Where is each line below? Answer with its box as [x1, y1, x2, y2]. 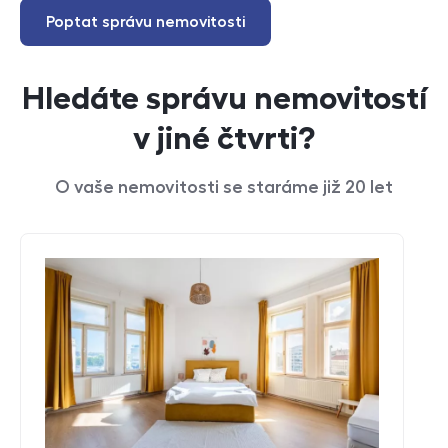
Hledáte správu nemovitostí [21, 82, 427, 114]
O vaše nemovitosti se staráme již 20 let [55, 178, 393, 196]
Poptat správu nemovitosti [46, 14, 245, 30]
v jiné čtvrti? [133, 122, 315, 154]
